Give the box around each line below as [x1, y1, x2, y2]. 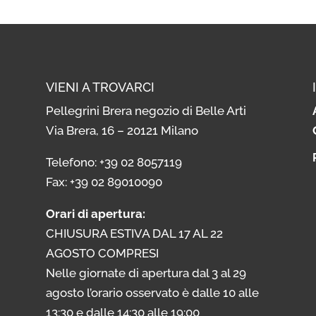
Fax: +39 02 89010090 [45, 174, 162, 189]
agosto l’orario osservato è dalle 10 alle [45, 285, 259, 300]
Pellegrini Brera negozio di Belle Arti [45, 103, 246, 118]
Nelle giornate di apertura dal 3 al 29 [45, 265, 246, 280]
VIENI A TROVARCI [45, 79, 154, 95]
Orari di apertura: [45, 206, 145, 221]
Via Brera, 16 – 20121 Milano [45, 123, 198, 138]
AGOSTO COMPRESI [45, 245, 159, 260]
